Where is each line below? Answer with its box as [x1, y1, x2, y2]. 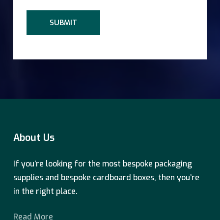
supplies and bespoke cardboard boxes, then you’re [13, 172, 200, 183]
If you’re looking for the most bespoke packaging [13, 159, 192, 169]
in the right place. [13, 186, 78, 197]
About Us [13, 131, 55, 144]
